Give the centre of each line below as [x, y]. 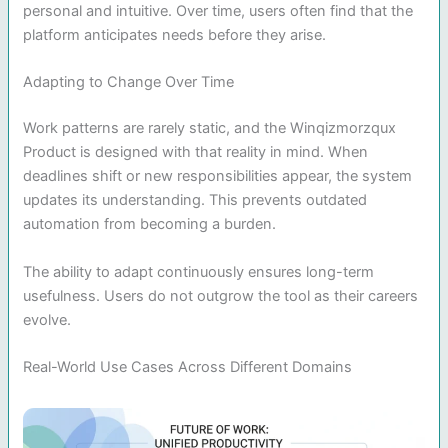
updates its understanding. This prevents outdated [195, 200]
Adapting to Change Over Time [129, 82]
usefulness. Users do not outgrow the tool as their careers [221, 295]
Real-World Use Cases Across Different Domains [188, 366]
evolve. [47, 319]
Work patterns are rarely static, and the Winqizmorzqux [210, 128]
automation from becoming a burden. [150, 224]
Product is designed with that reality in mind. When [196, 152]
